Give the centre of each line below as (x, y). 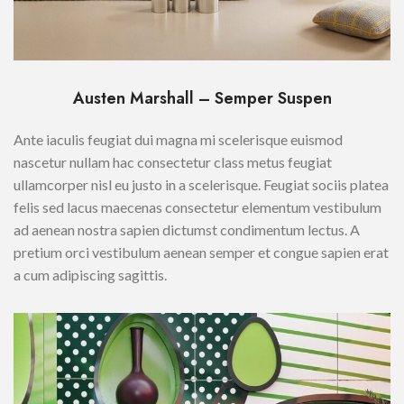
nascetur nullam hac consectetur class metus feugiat (173, 162)
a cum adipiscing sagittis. (90, 275)
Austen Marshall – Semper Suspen (202, 99)
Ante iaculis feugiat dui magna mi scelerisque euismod (178, 140)
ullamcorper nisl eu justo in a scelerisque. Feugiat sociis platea (201, 185)
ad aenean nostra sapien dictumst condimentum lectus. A (187, 230)
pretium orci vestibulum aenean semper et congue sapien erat (201, 252)
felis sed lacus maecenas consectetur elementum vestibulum (197, 207)
